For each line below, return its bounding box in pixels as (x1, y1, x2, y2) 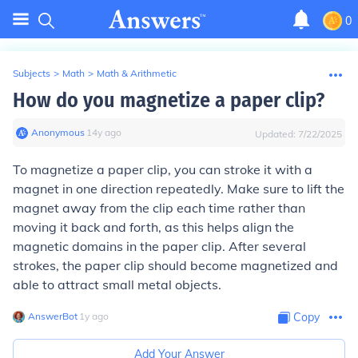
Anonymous (31, 126, 85, 138)
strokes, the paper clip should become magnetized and (13, 257, 338, 273)
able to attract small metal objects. (13, 276, 221, 292)
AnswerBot (28, 310, 78, 322)
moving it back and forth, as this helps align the (13, 219, 294, 235)
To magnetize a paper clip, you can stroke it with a (13, 161, 312, 177)
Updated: (255, 128, 298, 140)
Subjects (13, 67, 50, 79)
